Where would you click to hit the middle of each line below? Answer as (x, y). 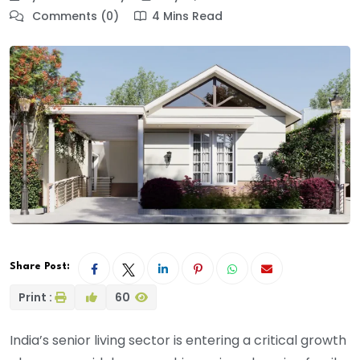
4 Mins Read (187, 16)
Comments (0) (74, 16)
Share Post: (40, 267)
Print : (35, 298)
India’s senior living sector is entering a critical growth (178, 341)
